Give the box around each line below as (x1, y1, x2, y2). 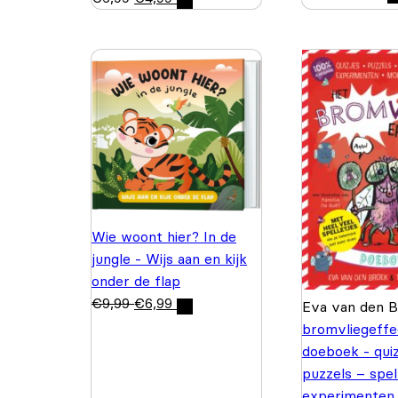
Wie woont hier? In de (92, 227, 236, 245)
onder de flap (92, 271, 180, 290)
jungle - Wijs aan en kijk (92, 249, 247, 267)
